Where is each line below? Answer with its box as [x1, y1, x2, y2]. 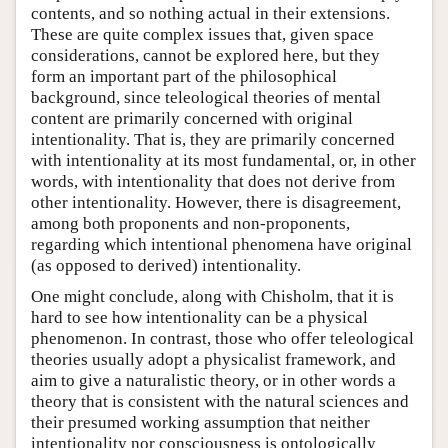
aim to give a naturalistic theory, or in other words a [31, 370, 396, 390]
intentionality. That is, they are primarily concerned [31, 129, 395, 149]
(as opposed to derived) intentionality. [31, 255, 301, 275]
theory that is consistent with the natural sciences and [31, 391, 409, 411]
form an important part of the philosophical [31, 66, 337, 86]
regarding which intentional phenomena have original [31, 234, 412, 254]
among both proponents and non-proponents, [31, 213, 350, 233]
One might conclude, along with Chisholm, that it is [31, 286, 394, 306]
